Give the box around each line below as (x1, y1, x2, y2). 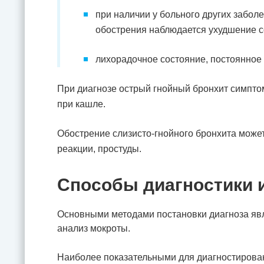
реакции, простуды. (57, 144, 141, 154)
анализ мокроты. (57, 223, 130, 233)
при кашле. (57, 99, 105, 109)
